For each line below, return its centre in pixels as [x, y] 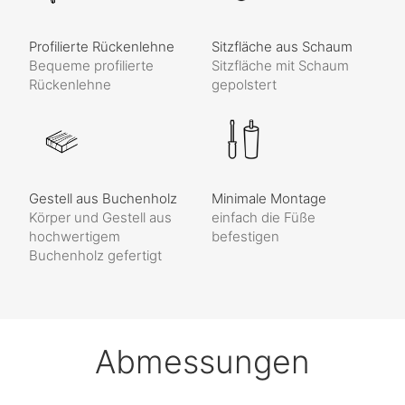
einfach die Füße [264, 218]
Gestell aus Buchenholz [104, 199]
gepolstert [244, 85]
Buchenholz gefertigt [96, 256]
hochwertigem [75, 237]
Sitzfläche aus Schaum [282, 47]
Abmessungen [202, 362]
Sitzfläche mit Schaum [280, 66]
